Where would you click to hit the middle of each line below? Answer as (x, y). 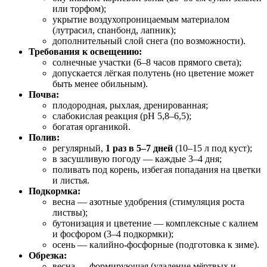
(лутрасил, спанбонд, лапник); (114, 30)
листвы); (70, 212)
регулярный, (79, 148)
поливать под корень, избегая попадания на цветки (157, 169)
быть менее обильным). (100, 83)
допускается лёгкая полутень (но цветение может (153, 73)
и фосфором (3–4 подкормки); (113, 234)
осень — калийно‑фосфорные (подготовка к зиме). (156, 244)
